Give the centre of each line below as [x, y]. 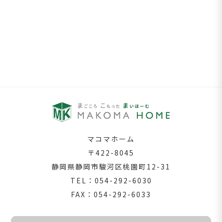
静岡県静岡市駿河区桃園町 [99, 167]
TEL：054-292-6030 [111, 181]
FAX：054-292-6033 [111, 194]
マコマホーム [111, 139]
